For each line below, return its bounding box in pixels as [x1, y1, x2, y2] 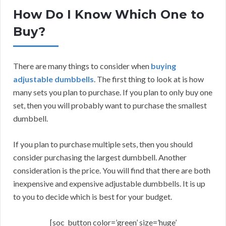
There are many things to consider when [13, 61, 151, 71]
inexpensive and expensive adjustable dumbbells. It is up [13, 178, 205, 188]
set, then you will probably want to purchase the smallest [13, 100, 207, 110]
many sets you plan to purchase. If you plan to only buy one [13, 87, 212, 97]
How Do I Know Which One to [13, 7, 204, 22]
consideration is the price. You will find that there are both [13, 165, 210, 175]
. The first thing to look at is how [94, 74, 204, 84]
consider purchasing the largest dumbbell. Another [13, 152, 187, 162]
